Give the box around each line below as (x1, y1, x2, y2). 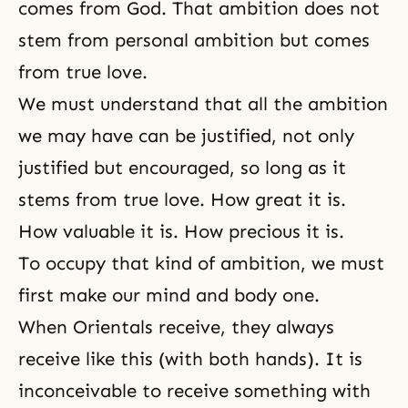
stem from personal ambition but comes (18, 29, 370, 51)
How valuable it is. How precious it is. (18, 220, 344, 242)
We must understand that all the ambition (18, 93, 388, 115)
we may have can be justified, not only (18, 125, 354, 147)
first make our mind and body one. (18, 284, 320, 306)
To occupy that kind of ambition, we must (18, 252, 384, 274)
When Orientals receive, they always (18, 316, 334, 338)
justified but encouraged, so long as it (18, 157, 346, 178)
